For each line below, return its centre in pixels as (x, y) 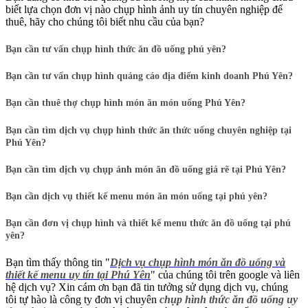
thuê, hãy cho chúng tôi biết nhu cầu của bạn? (105, 21)
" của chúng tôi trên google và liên (225, 274)
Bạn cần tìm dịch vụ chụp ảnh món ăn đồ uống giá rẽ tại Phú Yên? (146, 169)
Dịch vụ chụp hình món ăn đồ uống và (198, 262)
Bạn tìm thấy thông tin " (58, 262)
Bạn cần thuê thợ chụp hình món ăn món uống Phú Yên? (125, 103)
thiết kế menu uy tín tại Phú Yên (78, 274)
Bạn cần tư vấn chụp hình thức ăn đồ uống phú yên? (116, 49)
